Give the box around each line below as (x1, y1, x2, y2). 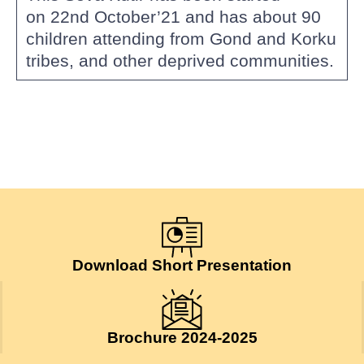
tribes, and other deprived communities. (25, 51, 339, 71)
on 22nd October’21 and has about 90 (25, 7, 321, 27)
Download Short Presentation (72, 257, 292, 275)
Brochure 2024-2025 (106, 329, 258, 347)
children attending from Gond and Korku (25, 29, 336, 49)
